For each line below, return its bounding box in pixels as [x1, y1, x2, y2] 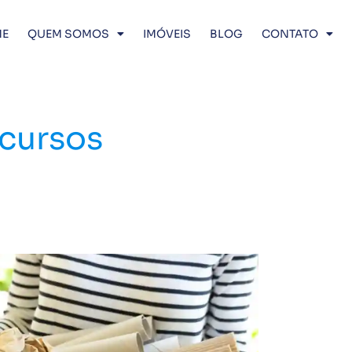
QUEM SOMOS [27, 27, 109, 41]
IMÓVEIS [143, 27, 191, 41]
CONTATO [262, 27, 318, 41]
